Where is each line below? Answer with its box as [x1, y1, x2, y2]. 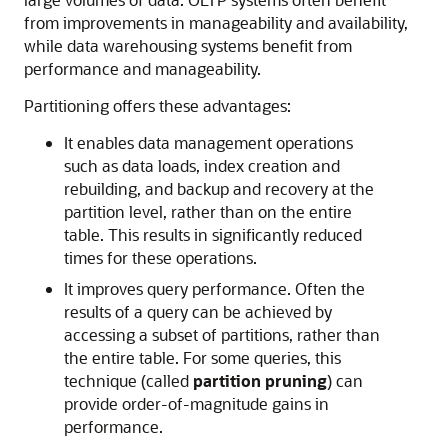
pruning [265, 370, 327, 391]
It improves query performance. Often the [64, 278, 365, 299]
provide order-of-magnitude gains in [64, 393, 329, 414]
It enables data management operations [64, 132, 353, 153]
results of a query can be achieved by [64, 301, 332, 322]
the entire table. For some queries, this [64, 347, 341, 368]
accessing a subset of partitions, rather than [64, 324, 380, 345]
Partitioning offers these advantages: [24, 95, 291, 116]
